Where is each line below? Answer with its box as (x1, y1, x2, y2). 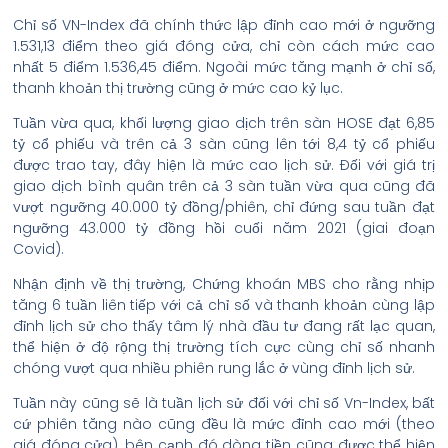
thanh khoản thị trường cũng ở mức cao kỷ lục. (13, 78, 343, 98)
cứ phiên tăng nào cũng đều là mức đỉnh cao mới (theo (13, 414, 435, 434)
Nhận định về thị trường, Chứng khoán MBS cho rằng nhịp (13, 274, 435, 294)
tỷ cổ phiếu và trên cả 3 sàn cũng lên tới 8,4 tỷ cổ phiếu (13, 134, 435, 154)
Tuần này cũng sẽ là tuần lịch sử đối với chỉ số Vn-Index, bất (13, 393, 435, 413)
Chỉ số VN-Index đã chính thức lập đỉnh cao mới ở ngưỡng (13, 15, 435, 35)
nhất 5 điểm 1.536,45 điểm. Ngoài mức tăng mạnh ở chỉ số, (13, 57, 435, 77)
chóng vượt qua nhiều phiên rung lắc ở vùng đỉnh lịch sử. (13, 358, 415, 378)
